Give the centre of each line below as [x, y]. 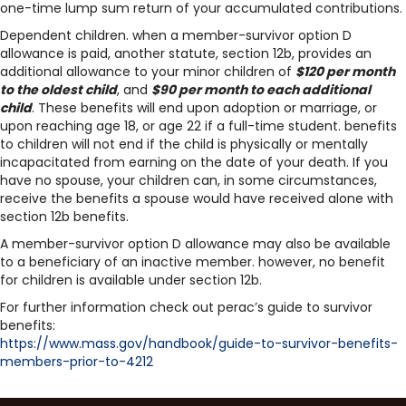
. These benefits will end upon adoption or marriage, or [204, 108]
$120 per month [345, 72]
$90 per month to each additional [261, 90]
